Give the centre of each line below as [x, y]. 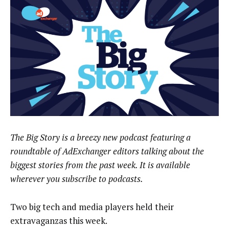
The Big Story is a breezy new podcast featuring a [100, 138]
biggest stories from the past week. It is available [100, 165]
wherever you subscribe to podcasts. [77, 179]
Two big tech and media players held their [92, 207]
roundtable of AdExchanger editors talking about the [107, 151]
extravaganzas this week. [59, 220]
